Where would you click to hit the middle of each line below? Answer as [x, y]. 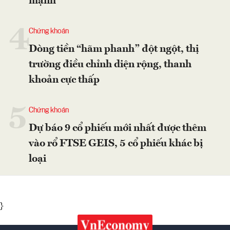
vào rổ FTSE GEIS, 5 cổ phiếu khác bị [116, 143]
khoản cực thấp [64, 80]
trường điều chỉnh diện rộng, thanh [110, 64]
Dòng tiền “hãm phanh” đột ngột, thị [114, 49]
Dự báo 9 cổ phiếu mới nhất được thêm [118, 128]
